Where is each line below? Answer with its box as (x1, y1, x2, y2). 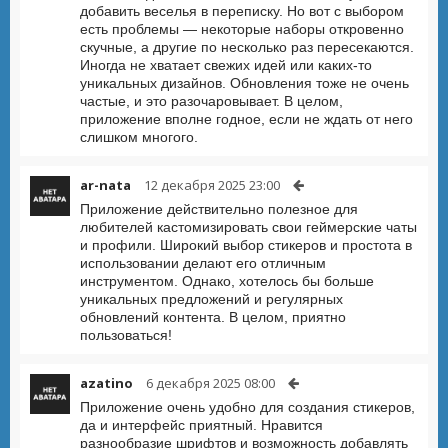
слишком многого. (80, 129, 198, 145)
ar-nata (80, 176, 131, 194)
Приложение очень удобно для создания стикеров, (80, 399, 415, 415)
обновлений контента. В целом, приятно (80, 309, 346, 325)
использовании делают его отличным (80, 255, 326, 271)
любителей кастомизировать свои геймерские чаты (80, 219, 417, 235)
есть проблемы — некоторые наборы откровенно (80, 21, 404, 37)
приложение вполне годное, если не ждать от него (80, 111, 413, 127)
